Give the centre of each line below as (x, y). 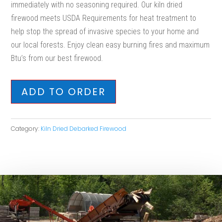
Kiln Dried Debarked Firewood (84, 129)
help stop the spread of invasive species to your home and (105, 31)
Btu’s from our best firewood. (57, 58)
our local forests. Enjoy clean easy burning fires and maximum (111, 45)
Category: (26, 129)
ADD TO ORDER (64, 92)
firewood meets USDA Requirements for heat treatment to (104, 18)
